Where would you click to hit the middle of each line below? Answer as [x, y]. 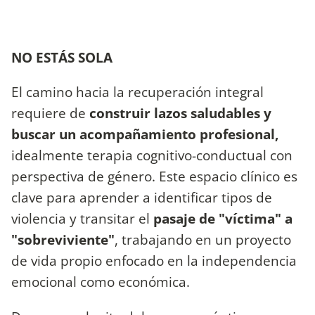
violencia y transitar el [81, 219]
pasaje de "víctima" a [221, 219]
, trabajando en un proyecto [203, 240]
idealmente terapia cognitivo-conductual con [152, 155]
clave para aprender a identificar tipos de [142, 198]
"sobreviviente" [63, 240]
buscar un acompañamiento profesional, [145, 134]
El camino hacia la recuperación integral [137, 92]
